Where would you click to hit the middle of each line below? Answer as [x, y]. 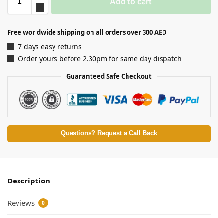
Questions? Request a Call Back [109, 134]
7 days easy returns [50, 46]
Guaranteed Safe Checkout [109, 77]
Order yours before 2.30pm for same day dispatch [100, 59]
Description [29, 181]
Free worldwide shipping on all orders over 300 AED [87, 32]
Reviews [22, 203]
